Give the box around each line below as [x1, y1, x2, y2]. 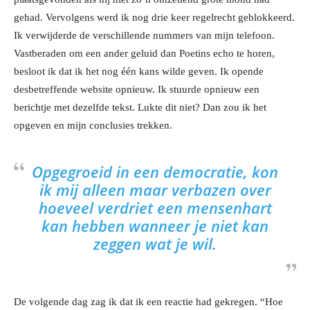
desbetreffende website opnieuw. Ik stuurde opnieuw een [14, 84, 259, 95]
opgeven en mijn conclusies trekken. [14, 120, 172, 131]
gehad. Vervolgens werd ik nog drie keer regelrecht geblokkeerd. [14, 12, 295, 24]
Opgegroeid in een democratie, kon [32, 161, 278, 183]
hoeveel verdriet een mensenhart [38, 197, 272, 219]
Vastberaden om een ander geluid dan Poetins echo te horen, [14, 48, 275, 60]
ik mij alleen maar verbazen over [39, 179, 271, 201]
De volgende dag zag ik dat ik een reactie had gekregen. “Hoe [14, 296, 283, 308]
